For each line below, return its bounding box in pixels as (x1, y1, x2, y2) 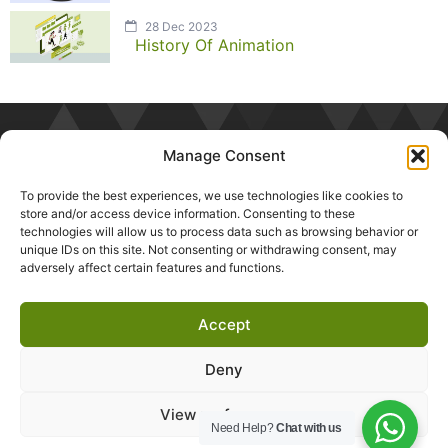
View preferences (159, 404, 289, 424)
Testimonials (89, 394, 175, 414)
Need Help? (211, 421, 277, 435)
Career (265, 394, 311, 414)
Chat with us (276, 421, 342, 435)
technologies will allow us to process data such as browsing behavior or (20, 224, 418, 239)
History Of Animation (135, 34, 294, 55)
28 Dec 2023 (142, 18, 218, 34)
